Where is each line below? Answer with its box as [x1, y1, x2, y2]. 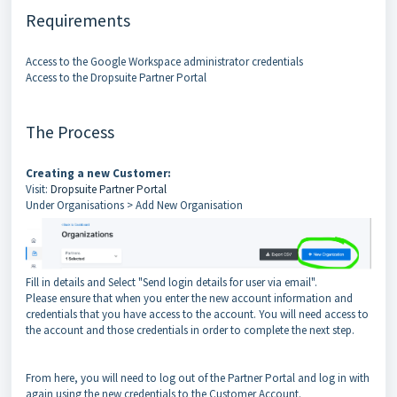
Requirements [26, 10, 130, 31]
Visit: [26, 182, 51, 197]
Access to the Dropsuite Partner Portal [26, 70, 206, 85]
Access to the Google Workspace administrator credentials [26, 54, 303, 69]
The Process [26, 121, 114, 143]
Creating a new [26, 166, 113, 181]
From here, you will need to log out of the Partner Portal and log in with [26, 370, 370, 385]
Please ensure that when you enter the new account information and [26, 290, 353, 306]
